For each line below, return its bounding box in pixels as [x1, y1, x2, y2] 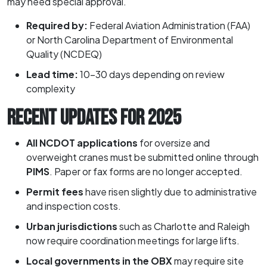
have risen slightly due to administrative [83, 185, 257, 198]
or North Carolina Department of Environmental [26, 33, 233, 46]
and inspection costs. [26, 199, 121, 212]
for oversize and [138, 136, 210, 149]
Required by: [26, 18, 88, 32]
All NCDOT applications [26, 136, 138, 149]
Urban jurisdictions [26, 219, 117, 232]
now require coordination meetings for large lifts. [26, 234, 240, 247]
